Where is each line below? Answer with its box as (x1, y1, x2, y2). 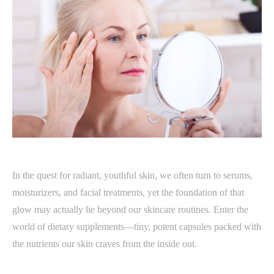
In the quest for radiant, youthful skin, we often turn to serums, (12, 170, 253, 181)
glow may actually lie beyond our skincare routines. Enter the (12, 204, 248, 215)
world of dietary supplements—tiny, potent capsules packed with (12, 221, 261, 232)
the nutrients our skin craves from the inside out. (12, 239, 197, 250)
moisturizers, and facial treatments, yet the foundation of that (12, 187, 244, 198)
